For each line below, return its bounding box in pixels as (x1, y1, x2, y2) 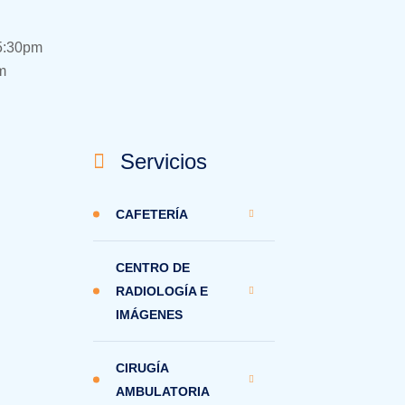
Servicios (120, 149, 207, 174)
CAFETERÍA (116, 207, 188, 221)
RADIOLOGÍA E (116, 284, 208, 298)
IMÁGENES (116, 307, 183, 322)
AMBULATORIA (116, 384, 210, 399)
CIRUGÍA (116, 361, 168, 375)
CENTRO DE (116, 260, 190, 275)
